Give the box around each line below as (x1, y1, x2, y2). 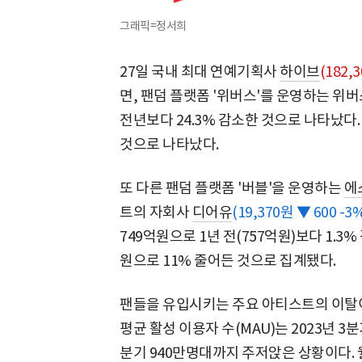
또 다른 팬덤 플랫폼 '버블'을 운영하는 (120, 178, 344, 197)
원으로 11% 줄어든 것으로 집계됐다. (120, 250, 336, 270)
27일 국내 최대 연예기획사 (120, 61, 280, 81)
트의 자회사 (120, 202, 192, 221)
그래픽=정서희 (120, 18, 187, 33)
